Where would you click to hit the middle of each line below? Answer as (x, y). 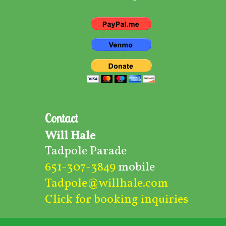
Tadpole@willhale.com (106, 184)
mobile (135, 167)
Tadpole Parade (86, 151)
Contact (61, 118)
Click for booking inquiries (117, 200)
